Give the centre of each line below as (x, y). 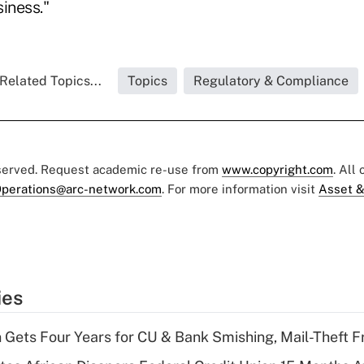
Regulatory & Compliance (271, 80)
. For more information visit (240, 188)
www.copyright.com (277, 169)
